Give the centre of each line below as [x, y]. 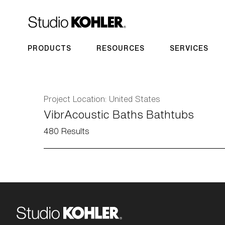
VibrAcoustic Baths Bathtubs [119, 115]
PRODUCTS [49, 48]
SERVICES [189, 48]
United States [135, 99]
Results [74, 131]
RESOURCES [121, 48]
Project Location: [76, 99]
